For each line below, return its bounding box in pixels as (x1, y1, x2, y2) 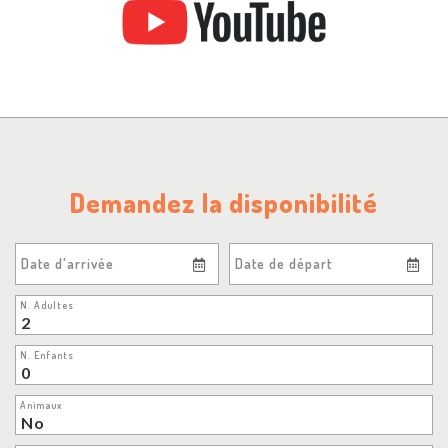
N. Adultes (20, 298, 74, 311)
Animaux (20, 398, 62, 411)
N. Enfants (20, 348, 74, 361)
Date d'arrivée (21, 254, 114, 272)
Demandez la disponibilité (70, 185, 378, 219)
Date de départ (235, 254, 332, 272)
